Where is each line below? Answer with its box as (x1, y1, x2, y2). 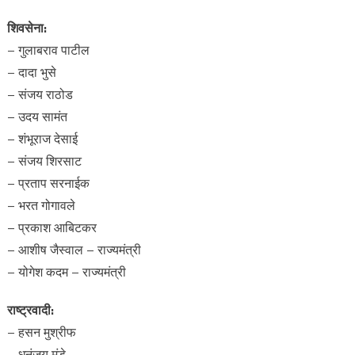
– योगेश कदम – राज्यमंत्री (6, 262, 126, 281)
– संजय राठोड (6, 85, 73, 104)
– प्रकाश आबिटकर (6, 218, 97, 237)
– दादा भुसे (6, 63, 56, 82)
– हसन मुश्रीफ (6, 323, 76, 342)
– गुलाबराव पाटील (6, 40, 90, 59)
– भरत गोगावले (6, 196, 75, 215)
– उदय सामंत (6, 107, 67, 126)
